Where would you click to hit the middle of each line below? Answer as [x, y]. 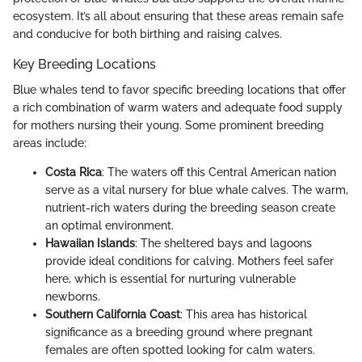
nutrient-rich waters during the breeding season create [190, 208]
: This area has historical [244, 315]
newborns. [73, 297]
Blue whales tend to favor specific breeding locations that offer [179, 90]
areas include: [50, 143]
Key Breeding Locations [84, 64]
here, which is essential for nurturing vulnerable [170, 279]
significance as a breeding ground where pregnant [179, 333]
